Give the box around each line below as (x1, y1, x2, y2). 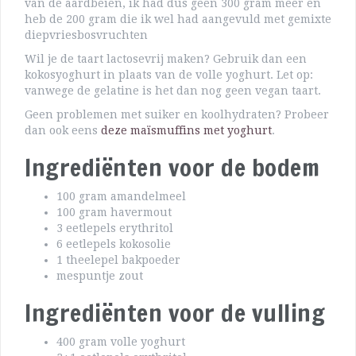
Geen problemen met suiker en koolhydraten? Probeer (25, 108, 329, 122)
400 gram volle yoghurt (56, 335, 185, 349)
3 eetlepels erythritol (56, 222, 173, 235)
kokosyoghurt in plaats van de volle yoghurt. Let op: (25, 68, 313, 82)
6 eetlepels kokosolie (56, 238, 171, 251)
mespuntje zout (56, 269, 143, 283)
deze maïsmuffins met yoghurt (101, 124, 272, 137)
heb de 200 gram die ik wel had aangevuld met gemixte (25, 13, 331, 26)
